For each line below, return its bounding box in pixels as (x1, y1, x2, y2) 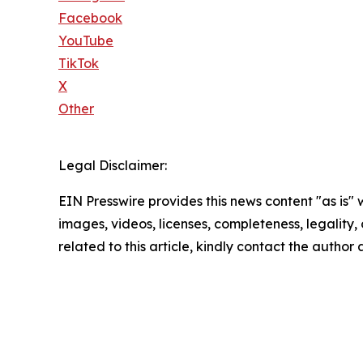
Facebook (58, 10, 122, 27)
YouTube (58, 32, 113, 49)
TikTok (58, 55, 99, 72)
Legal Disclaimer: (58, 157, 167, 174)
